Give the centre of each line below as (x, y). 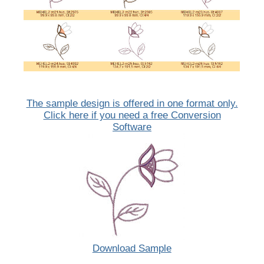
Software (132, 127)
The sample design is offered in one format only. (132, 104)
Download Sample (132, 249)
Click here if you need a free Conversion (132, 115)
